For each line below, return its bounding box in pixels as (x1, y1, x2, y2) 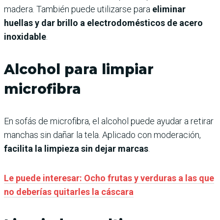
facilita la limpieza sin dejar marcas (4, 143, 148, 154)
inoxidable (4, 31, 46, 42)
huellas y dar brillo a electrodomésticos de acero (4, 18, 203, 28)
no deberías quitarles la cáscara (4, 187, 134, 197)
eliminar (152, 4, 186, 15)
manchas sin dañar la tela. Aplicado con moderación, (4, 130, 201, 140)
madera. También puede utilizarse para (4, 4, 152, 15)
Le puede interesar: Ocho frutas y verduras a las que (4, 173, 214, 184)
